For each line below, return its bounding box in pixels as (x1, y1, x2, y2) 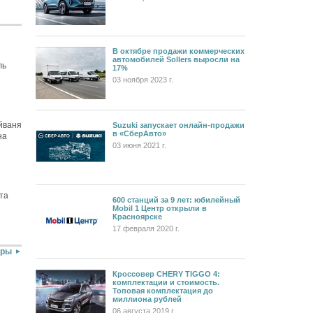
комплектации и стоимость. (112, 277, 219, 286)
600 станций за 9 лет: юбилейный (112, 195, 240, 204)
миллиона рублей (112, 294, 182, 303)
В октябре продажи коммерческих (112, 47, 245, 56)
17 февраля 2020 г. (112, 224, 180, 233)
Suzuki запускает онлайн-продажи (112, 121, 245, 130)
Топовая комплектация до (112, 286, 213, 295)
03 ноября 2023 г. (112, 75, 173, 85)
